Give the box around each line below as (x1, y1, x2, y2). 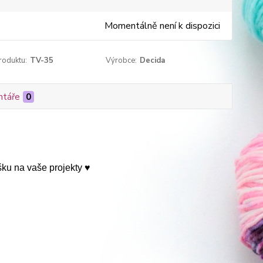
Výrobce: (106, 55, 137, 66)
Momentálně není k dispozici (104, 19, 220, 32)
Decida (140, 55, 166, 66)
